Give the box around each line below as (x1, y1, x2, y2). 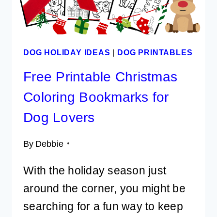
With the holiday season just (23, 164, 167, 177)
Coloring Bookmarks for (23, 89, 169, 105)
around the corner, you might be (23, 182, 186, 195)
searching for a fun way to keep (23, 200, 183, 213)
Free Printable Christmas (23, 69, 178, 84)
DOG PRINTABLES (117, 48, 193, 57)
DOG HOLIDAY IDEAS (23, 48, 110, 57)
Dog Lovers (23, 109, 95, 125)
